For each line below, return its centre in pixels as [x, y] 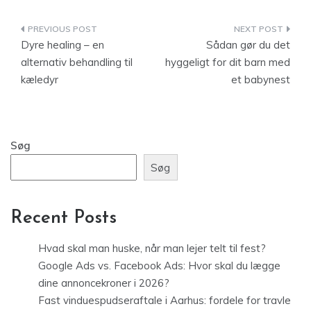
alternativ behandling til [77, 62]
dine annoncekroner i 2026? [104, 283]
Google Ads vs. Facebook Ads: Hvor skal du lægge [159, 266]
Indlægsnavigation [98, 32]
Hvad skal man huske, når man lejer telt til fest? [152, 249]
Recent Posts [64, 219]
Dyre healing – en [62, 45]
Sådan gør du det [248, 45]
